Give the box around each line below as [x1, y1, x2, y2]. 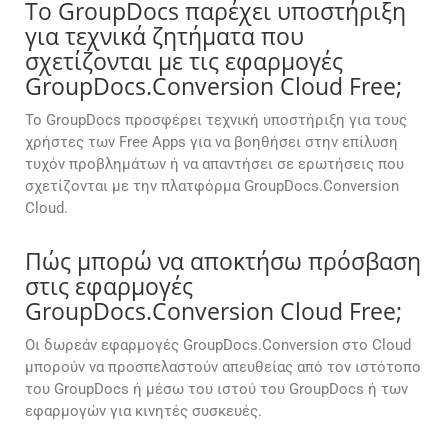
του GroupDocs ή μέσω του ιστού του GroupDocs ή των [25, 380, 408, 399]
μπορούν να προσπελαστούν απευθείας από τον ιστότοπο [25, 358, 421, 377]
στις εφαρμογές [25, 270, 193, 303]
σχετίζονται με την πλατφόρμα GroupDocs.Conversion [25, 177, 399, 196]
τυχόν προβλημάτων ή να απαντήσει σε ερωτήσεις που [25, 155, 404, 174]
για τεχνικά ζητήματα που [25, 20, 304, 53]
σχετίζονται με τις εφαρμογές [25, 45, 343, 78]
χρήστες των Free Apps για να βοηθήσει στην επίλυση [25, 133, 398, 152]
